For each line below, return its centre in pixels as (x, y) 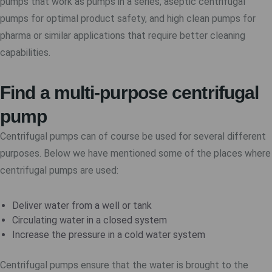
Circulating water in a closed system (90, 220)
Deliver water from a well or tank (82, 206)
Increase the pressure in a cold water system (109, 235)
